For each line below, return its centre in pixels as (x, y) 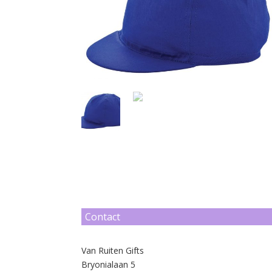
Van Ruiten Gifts (113, 250)
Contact (103, 217)
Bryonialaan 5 (109, 264)
